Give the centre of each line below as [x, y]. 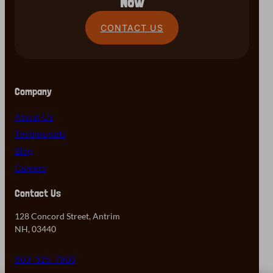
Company [33, 91]
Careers [30, 168]
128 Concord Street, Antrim [67, 216]
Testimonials [40, 133]
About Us [34, 116]
